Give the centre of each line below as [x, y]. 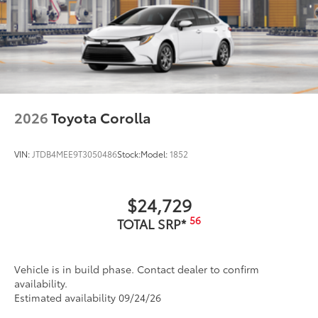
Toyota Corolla [101, 117]
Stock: [129, 153]
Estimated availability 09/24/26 [88, 297]
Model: [155, 153]
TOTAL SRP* [153, 223]
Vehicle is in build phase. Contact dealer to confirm [137, 269]
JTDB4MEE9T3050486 [75, 153]
